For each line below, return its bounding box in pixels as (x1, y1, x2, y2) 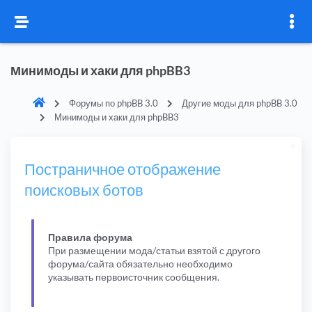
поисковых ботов (24, 180, 143, 199)
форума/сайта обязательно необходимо (48, 257, 233, 270)
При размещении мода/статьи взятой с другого (48, 244, 260, 256)
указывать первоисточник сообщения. (48, 270, 219, 283)
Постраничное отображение (24, 159, 221, 178)
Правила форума (48, 231, 132, 243)
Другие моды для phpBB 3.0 (182, 97, 297, 109)
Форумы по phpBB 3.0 (69, 97, 158, 109)
